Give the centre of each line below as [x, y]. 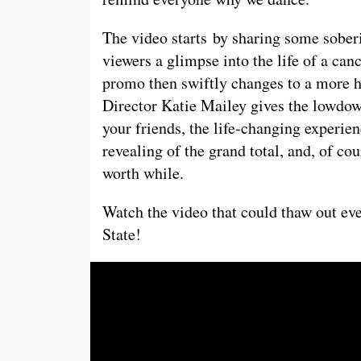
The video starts [155, 37]
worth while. [143, 173]
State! [122, 234]
